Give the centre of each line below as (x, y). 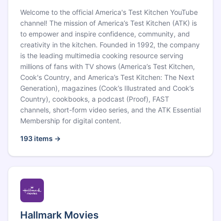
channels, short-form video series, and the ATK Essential (110, 110)
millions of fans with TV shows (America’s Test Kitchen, (108, 66)
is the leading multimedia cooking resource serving (102, 55)
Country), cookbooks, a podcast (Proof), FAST (95, 99)
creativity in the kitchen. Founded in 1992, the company (110, 45)
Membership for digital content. (71, 121)
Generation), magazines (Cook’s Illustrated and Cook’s (107, 88)
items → (47, 138)
